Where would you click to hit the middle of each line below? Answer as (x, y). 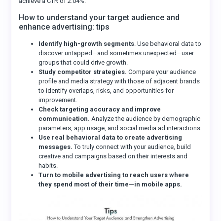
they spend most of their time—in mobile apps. (110, 184)
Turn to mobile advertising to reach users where (114, 175)
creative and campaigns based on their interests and (113, 156)
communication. (64, 119)
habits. (48, 166)
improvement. (58, 100)
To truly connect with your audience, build (132, 147)
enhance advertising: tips (65, 27)
